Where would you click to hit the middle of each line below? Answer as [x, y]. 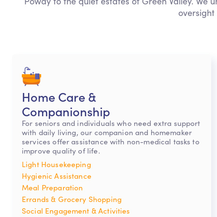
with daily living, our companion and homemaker [107, 132]
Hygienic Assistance [57, 176]
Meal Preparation [53, 187]
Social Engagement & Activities [76, 211]
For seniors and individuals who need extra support [111, 123]
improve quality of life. [61, 151]
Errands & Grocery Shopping [72, 199]
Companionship [66, 111]
